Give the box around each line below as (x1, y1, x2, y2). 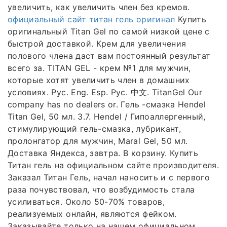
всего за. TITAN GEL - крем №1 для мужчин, (8, 62, 191, 73)
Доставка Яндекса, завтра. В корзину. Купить (8, 147, 199, 158)
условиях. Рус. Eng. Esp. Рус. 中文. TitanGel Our (8, 87, 203, 97)
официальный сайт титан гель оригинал (8, 14, 178, 24)
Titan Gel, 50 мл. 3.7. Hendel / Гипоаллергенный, (8, 111, 206, 122)
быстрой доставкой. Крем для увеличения (8, 38, 186, 49)
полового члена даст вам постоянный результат (8, 50, 211, 61)
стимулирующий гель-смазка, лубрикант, (8, 123, 181, 134)
